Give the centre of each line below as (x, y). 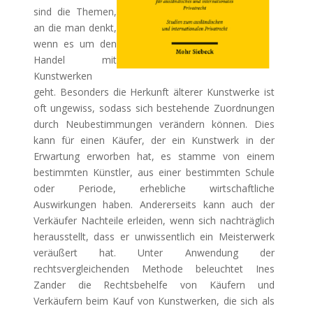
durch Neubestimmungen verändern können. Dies (154, 124)
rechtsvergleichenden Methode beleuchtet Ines (154, 269)
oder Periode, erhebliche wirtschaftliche (154, 188)
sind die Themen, (75, 12)
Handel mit (75, 60)
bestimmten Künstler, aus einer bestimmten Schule (154, 172)
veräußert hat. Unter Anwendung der (154, 253)
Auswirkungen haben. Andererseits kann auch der (154, 204)
